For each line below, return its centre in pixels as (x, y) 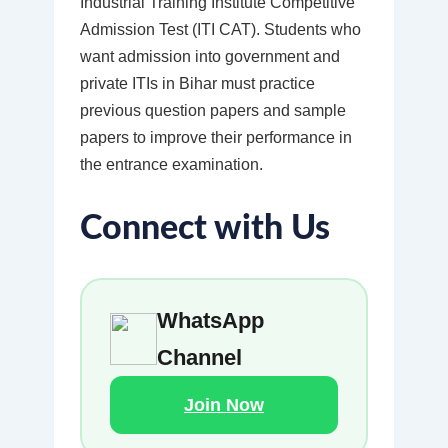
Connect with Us (204, 229)
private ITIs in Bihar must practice (197, 84)
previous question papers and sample (212, 111)
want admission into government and (209, 57)
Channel (200, 358)
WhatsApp (211, 321)
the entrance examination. (171, 165)
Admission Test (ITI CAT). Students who (220, 30)
